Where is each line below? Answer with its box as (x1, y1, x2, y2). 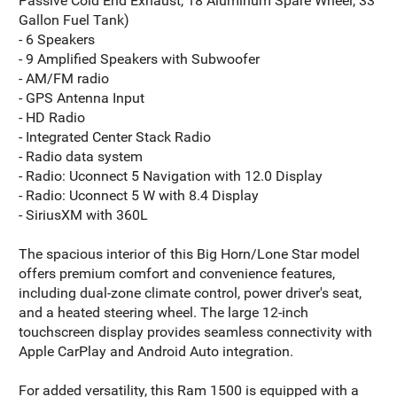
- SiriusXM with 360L (19, 206, 149, 223)
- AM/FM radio (19, 69, 110, 87)
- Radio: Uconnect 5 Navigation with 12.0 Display (19, 167, 323, 184)
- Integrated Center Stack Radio (19, 128, 212, 145)
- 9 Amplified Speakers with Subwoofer (19, 50, 261, 67)
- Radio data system (19, 147, 144, 165)
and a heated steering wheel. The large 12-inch (19, 303, 309, 321)
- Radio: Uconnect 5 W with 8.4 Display (19, 186, 260, 204)
